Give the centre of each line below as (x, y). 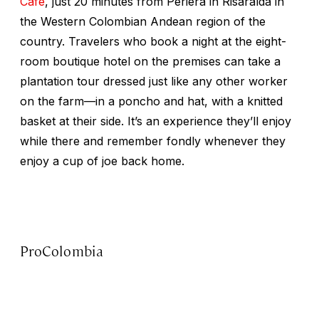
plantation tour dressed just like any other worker (154, 82)
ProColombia (62, 251)
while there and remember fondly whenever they (153, 141)
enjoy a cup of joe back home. (102, 161)
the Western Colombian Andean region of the (143, 22)
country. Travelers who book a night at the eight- (153, 42)
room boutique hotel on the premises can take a (150, 62)
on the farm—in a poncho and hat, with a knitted (151, 101)
